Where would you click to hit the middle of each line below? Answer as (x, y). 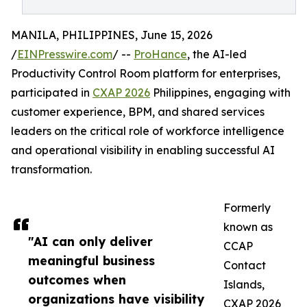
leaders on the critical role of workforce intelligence (148, 131)
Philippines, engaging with (220, 93)
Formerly (247, 208)
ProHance (160, 54)
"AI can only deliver (90, 241)
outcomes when (77, 280)
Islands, (244, 284)
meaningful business (91, 260)
